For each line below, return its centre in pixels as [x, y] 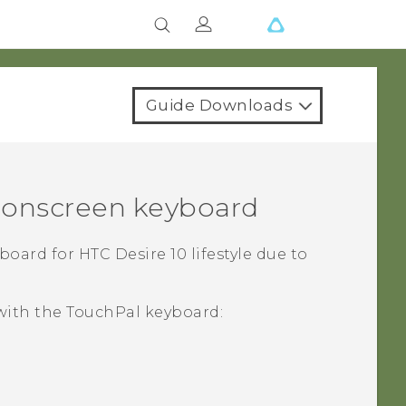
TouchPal [104, 313]
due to [280, 255]
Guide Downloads [219, 105]
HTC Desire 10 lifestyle [165, 255]
